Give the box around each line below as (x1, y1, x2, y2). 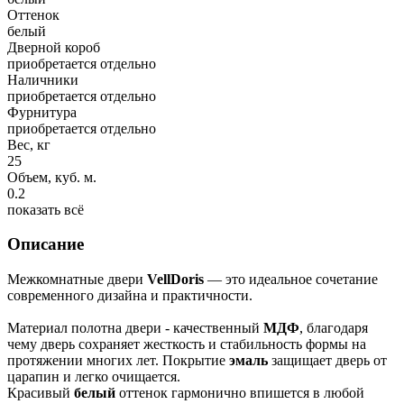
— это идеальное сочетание (207, 271, 378, 288)
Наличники (7, 71, 78, 87)
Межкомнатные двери (7, 271, 143, 288)
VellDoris (143, 271, 207, 288)
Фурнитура (7, 104, 77, 120)
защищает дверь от (268, 353, 387, 369)
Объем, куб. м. (7, 169, 96, 185)
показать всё (7, 201, 84, 217)
